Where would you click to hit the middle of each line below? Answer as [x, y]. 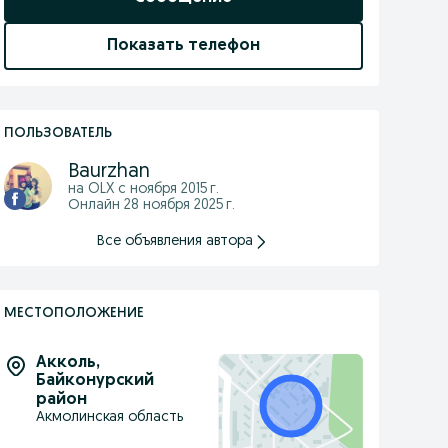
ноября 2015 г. [174, 189]
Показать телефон [183, 46]
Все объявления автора [175, 241]
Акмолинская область [109, 417]
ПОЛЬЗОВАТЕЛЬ [57, 133]
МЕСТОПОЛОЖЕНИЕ [73, 313]
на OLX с [98, 189]
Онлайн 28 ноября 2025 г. [151, 205]
